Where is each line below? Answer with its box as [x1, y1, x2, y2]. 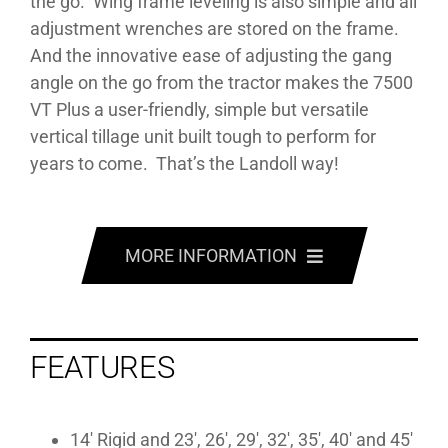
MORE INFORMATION [124, 244, 297, 266]
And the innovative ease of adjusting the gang [29, 44, 392, 66]
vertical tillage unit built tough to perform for [29, 125, 376, 147]
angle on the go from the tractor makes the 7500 [29, 71, 413, 93]
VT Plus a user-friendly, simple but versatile [29, 98, 369, 120]
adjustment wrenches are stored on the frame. [29, 17, 403, 39]
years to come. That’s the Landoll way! [29, 152, 339, 174]
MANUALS [181, 417, 267, 439]
